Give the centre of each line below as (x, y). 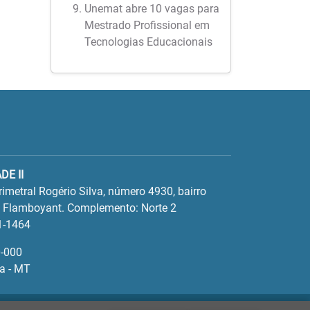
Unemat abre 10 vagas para (152, 9)
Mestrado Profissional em (147, 25)
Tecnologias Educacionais (148, 42)
